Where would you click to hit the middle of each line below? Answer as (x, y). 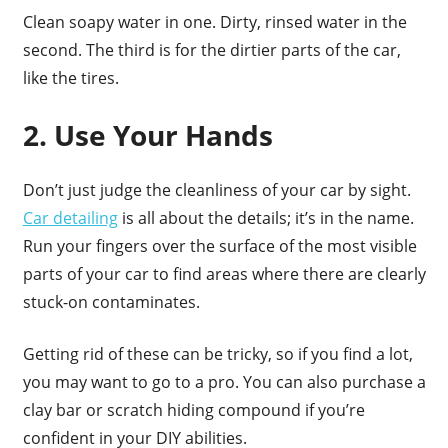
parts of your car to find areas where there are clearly (224, 274)
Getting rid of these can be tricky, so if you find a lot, (217, 354)
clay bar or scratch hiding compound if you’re (193, 410)
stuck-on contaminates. (111, 302)
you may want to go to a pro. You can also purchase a (224, 382)
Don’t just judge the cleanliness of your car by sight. (216, 190)
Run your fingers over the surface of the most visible (219, 246)
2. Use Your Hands (147, 135)
